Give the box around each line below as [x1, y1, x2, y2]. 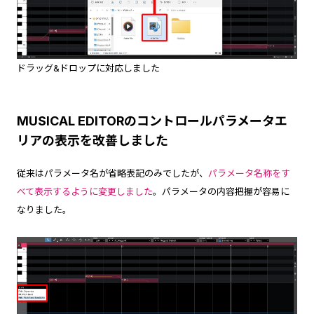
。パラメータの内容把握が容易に [152, 185, 289, 197]
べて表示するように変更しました [16, 185, 153, 197]
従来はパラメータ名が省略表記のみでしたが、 [16, 167, 208, 179]
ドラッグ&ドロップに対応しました [16, 62, 160, 74]
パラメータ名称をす [207, 167, 290, 179]
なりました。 [16, 203, 71, 215]
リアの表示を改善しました [16, 132, 168, 148]
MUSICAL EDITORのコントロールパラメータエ [16, 113, 287, 128]
